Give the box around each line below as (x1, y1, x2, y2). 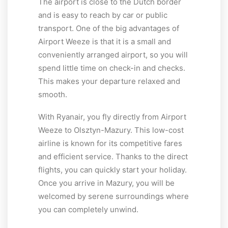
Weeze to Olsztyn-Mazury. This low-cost (38, 125, 184, 135)
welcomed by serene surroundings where (38, 191, 189, 202)
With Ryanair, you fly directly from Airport (38, 112, 186, 122)
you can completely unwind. (38, 205, 138, 215)
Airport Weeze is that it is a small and (38, 37, 171, 47)
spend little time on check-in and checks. (38, 63, 185, 73)
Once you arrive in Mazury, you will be (38, 178, 175, 188)
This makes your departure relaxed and (38, 76, 180, 87)
